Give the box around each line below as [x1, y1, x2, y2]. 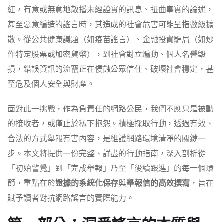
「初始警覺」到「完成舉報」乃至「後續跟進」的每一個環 [7, 163, 214, 174]
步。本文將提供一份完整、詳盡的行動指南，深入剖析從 [7, 148, 206, 160]
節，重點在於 [7, 178, 55, 189]
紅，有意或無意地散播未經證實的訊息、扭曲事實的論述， [7, 4, 214, 16]
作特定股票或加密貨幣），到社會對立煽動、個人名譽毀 [7, 49, 206, 60]
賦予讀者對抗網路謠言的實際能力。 [7, 193, 134, 204]
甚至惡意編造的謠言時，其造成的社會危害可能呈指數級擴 [7, 19, 214, 31]
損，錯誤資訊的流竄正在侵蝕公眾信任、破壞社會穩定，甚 [7, 64, 214, 75]
